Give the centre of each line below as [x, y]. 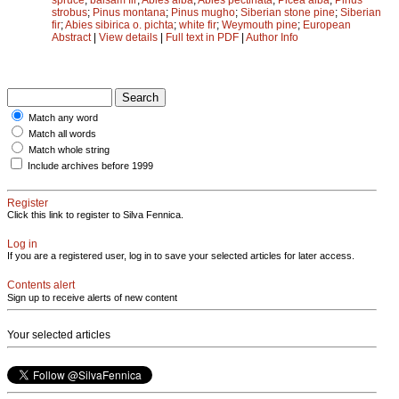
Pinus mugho [203, 12]
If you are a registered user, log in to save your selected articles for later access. [181, 255]
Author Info [272, 37]
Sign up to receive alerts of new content [92, 297]
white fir [198, 24]
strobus [69, 12]
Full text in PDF [202, 37]
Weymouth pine [260, 24]
